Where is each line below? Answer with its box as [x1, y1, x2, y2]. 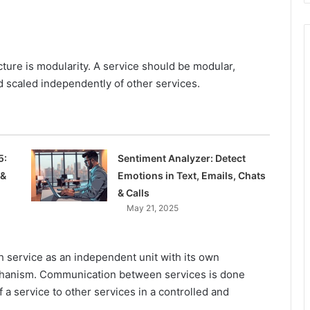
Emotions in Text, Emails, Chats [117, 170, 266, 182]
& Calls [117, 187, 149, 199]
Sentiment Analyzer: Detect [117, 152, 246, 165]
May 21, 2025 [126, 203, 179, 214]
